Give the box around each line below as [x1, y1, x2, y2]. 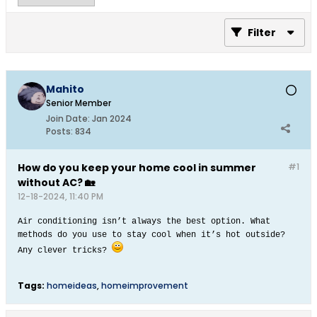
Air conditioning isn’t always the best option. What [18, 217, 270, 226]
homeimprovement [101, 279, 188, 292]
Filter [248, 25, 276, 40]
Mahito [46, 82, 84, 96]
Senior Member [46, 97, 111, 109]
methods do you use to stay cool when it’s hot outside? [18, 230, 285, 240]
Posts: [46, 125, 73, 137]
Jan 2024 [92, 113, 132, 125]
